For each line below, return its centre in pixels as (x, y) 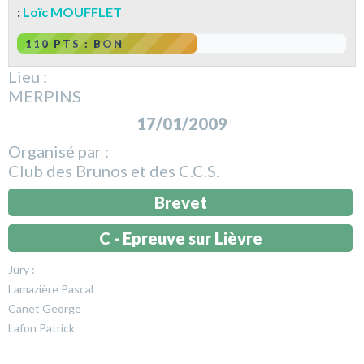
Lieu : (28, 77)
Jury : (22, 270)
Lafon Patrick (41, 328)
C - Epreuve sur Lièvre (180, 238)
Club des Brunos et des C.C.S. (114, 171)
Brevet (180, 203)
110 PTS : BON (74, 44)
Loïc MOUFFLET (72, 12)
